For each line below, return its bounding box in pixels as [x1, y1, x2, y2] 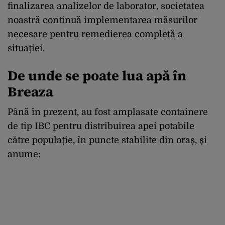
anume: [8, 149, 41, 159]
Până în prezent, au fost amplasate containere [8, 107, 208, 117]
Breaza [8, 82, 53, 101]
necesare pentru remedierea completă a [8, 29, 183, 39]
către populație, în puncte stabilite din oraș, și [8, 135, 207, 145]
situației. [8, 43, 45, 53]
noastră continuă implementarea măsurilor [8, 15, 197, 25]
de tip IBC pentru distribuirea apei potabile [8, 121, 194, 131]
